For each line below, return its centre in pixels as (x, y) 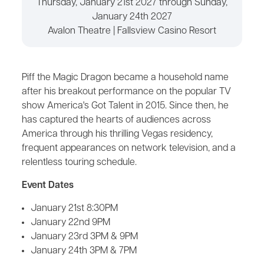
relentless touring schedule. (79, 163)
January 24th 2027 (132, 17)
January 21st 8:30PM (74, 209)
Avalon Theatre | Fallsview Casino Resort (132, 31)
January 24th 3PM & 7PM (84, 251)
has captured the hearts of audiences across (116, 120)
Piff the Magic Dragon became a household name (125, 78)
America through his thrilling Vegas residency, (117, 134)
